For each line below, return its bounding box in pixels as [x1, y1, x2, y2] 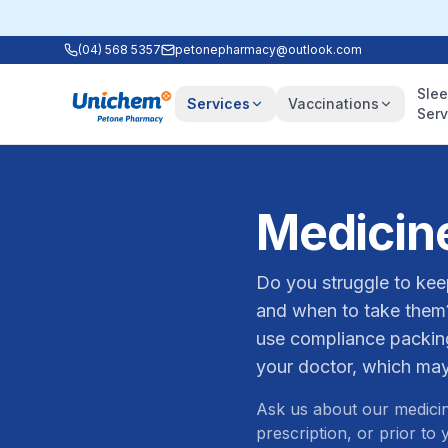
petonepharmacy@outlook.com [175, 42, 362, 57]
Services [186, 95, 250, 112]
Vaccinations [287, 95, 379, 112]
